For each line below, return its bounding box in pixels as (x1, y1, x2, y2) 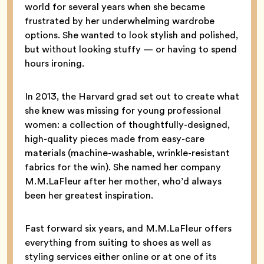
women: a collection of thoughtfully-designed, (25, 117, 230, 131)
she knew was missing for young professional (25, 103, 221, 117)
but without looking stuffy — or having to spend (25, 42, 237, 56)
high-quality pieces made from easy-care (25, 131, 204, 146)
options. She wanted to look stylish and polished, (25, 28, 238, 42)
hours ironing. (25, 56, 84, 70)
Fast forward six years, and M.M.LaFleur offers (25, 221, 232, 235)
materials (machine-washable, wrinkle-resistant (25, 146, 230, 160)
